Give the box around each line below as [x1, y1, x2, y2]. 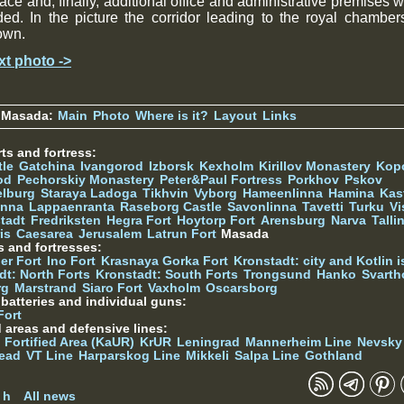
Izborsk [149, 159, 194, 173]
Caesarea [16, 226, 73, 241]
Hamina [328, 186, 374, 200]
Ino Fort [47, 253, 96, 268]
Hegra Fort [106, 213, 171, 227]
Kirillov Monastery [259, 159, 371, 173]
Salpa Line [234, 348, 299, 363]
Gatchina [19, 159, 75, 173]
